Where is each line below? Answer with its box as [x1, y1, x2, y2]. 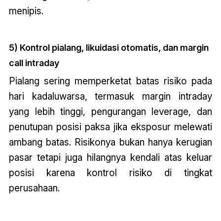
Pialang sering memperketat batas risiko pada [8, 74, 213, 87]
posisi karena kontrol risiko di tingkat [8, 166, 213, 179]
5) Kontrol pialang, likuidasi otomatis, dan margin [8, 42, 209, 53]
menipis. [8, 5, 43, 17]
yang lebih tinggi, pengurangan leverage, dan [8, 105, 213, 117]
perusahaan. [8, 182, 60, 194]
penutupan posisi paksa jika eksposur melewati [8, 120, 213, 133]
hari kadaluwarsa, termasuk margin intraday [8, 90, 213, 102]
